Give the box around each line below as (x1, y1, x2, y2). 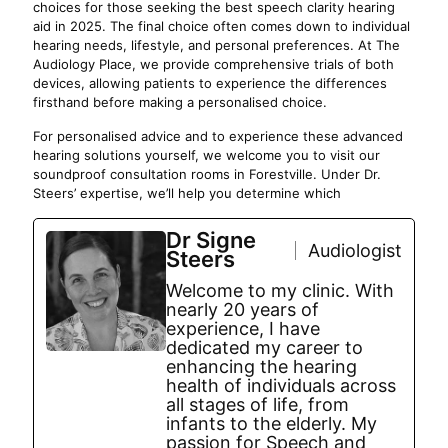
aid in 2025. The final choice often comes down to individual (33, 18, 410, 34)
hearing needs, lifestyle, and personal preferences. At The (33, 37, 400, 53)
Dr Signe (166, 227, 256, 253)
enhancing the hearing (166, 356, 357, 377)
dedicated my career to (166, 337, 363, 358)
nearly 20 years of (166, 299, 319, 320)
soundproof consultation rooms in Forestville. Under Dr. (33, 166, 381, 182)
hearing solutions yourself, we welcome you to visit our (33, 147, 380, 163)
